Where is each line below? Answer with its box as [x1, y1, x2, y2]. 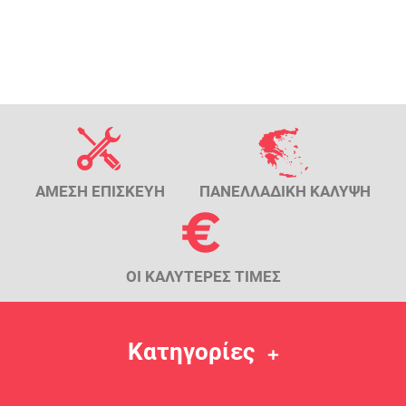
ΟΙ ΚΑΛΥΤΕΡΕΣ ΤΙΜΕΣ [125, 267, 281, 286]
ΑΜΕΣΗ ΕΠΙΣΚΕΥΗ [34, 182, 165, 201]
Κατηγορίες [128, 338, 255, 366]
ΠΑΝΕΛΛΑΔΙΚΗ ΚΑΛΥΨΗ [199, 182, 372, 201]
